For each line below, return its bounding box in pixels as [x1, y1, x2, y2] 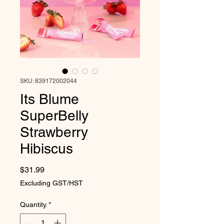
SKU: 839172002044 [20, 77, 77, 84]
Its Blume [20, 90, 79, 107]
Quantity [20, 200, 46, 208]
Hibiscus [20, 140, 73, 156]
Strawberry [20, 123, 88, 140]
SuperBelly [20, 107, 88, 123]
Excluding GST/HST [20, 178, 83, 187]
